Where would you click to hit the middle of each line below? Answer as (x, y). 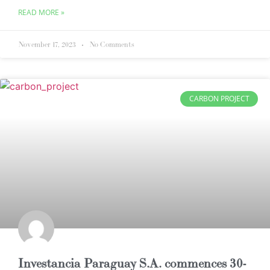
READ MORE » (41, 12)
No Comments (111, 44)
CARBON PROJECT (219, 98)
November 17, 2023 (48, 44)
